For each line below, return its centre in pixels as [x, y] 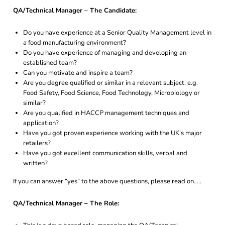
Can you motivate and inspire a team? [78, 73]
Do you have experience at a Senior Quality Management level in [117, 33]
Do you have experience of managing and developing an [105, 53]
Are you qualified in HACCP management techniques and [106, 113]
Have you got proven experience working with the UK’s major [113, 133]
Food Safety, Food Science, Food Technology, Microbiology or [111, 93]
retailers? [37, 143]
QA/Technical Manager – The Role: [66, 203]
